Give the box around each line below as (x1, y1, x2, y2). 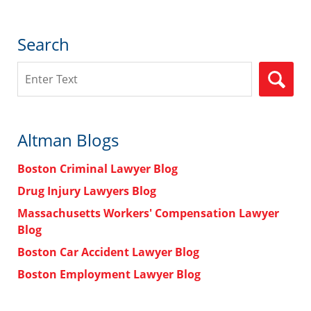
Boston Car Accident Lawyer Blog (17, 244, 199, 260)
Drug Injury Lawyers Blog (17, 183, 156, 199)
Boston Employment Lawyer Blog (17, 267, 201, 283)
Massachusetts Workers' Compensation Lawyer (17, 205, 279, 221)
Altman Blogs (17, 128, 119, 152)
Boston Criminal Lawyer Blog (17, 161, 178, 177)
